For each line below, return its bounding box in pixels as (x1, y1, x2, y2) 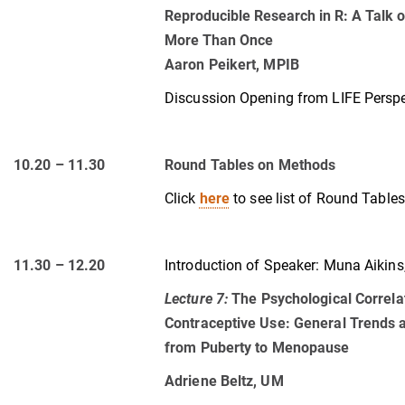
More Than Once (165, 31, 273, 49)
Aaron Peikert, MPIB (165, 55, 299, 73)
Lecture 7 (165, 289, 224, 307)
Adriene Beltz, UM (165, 372, 284, 390)
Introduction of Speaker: (165, 256, 320, 274)
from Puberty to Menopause (165, 338, 350, 356)
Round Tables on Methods (165, 155, 336, 174)
